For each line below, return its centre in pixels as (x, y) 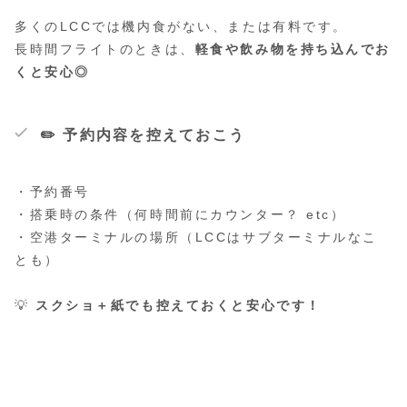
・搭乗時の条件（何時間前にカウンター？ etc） (180, 215)
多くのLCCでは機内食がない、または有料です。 (181, 27)
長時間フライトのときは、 (105, 50)
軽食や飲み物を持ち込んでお (293, 50)
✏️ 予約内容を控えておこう (143, 135)
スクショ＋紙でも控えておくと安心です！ (179, 306)
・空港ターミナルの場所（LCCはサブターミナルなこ (196, 238)
